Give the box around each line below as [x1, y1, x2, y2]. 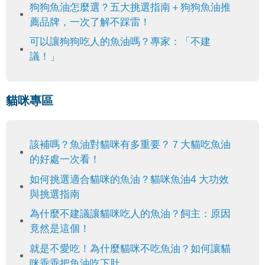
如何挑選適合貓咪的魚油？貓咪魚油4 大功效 [29, 174, 229, 185]
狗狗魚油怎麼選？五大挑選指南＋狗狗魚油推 [29, 2, 231, 12]
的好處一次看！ [29, 154, 100, 165]
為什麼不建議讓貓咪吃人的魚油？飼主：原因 [29, 209, 231, 219]
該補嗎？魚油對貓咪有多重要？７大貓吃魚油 [29, 140, 231, 150]
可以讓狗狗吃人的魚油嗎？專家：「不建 [29, 37, 211, 47]
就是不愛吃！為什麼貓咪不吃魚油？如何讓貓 [29, 243, 231, 254]
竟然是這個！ [29, 224, 90, 234]
